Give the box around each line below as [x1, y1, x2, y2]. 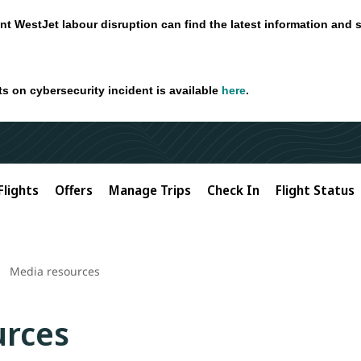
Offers [55, 180, 93, 199]
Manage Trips [109, 180, 191, 199]
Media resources [10, 263, 100, 279]
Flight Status [276, 180, 355, 199]
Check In [207, 180, 259, 199]
